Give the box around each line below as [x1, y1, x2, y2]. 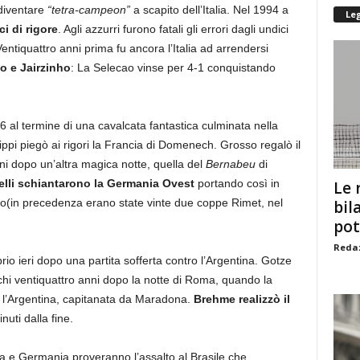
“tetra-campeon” [47, 3, 130, 16]
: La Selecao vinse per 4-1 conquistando [70, 61, 276, 74]
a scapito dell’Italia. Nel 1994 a [129, 3, 288, 16]
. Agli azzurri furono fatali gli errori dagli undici [57, 22, 288, 35]
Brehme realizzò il [190, 292, 290, 305]
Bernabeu [205, 157, 256, 170]
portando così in [194, 177, 280, 190]
